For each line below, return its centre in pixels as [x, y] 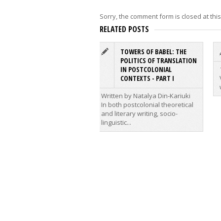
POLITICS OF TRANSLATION [159, 61]
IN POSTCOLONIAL [146, 70]
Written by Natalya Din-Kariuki [146, 96]
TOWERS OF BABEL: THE [153, 52]
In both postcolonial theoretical [147, 105]
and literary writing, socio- [139, 114]
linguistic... [116, 123]
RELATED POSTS [124, 29]
